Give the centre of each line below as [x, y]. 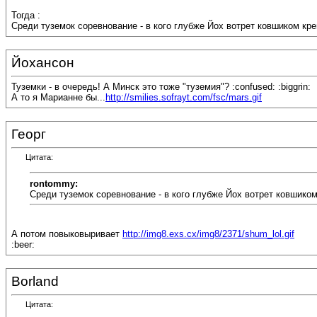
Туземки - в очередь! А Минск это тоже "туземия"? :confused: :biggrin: [161, 87]
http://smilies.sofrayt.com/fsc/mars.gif [184, 98]
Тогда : [26, 16]
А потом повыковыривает [67, 234]
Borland [35, 281]
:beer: [23, 245]
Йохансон [43, 63]
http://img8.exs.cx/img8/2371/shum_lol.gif [208, 234]
